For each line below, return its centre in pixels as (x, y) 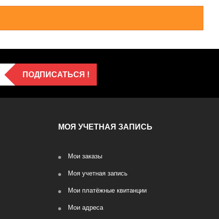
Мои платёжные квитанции (107, 190)
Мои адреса (85, 208)
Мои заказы (85, 156)
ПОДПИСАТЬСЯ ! (56, 75)
